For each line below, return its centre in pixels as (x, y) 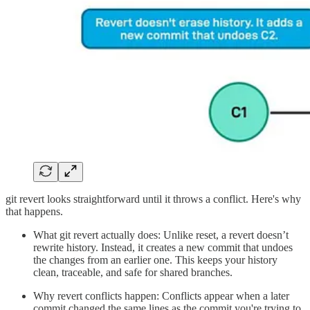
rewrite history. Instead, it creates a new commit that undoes (163, 247)
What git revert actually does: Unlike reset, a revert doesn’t (161, 235)
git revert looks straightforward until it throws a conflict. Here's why (153, 199)
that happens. (34, 211)
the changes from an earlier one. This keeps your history (155, 259)
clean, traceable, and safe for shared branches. (133, 272)
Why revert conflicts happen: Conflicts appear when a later (161, 295)
